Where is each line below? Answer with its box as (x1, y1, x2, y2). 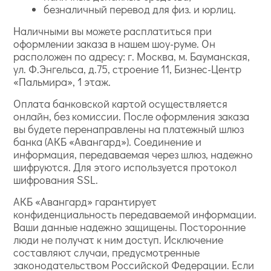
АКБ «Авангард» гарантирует (13, 194, 157, 209)
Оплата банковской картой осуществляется (13, 96, 228, 111)
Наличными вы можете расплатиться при (13, 24, 212, 38)
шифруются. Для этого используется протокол (13, 160, 237, 174)
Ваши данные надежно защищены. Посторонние (13, 220, 246, 234)
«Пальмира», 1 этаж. (13, 74, 111, 89)
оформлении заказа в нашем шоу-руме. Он (13, 36, 216, 51)
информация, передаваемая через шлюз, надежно (13, 147, 253, 162)
